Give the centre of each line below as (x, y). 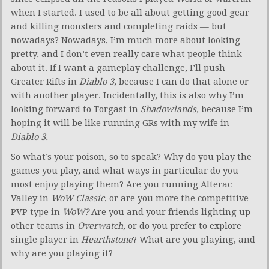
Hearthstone (107, 239)
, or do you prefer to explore (182, 225)
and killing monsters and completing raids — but (119, 26)
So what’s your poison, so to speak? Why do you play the (131, 156)
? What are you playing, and (194, 239)
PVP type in (37, 212)
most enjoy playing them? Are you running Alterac (121, 184)
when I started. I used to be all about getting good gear (130, 12)
